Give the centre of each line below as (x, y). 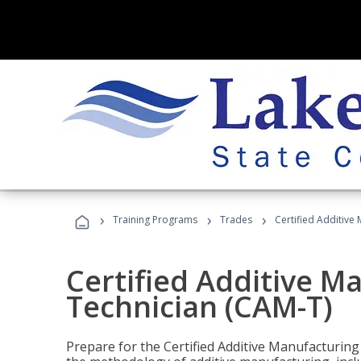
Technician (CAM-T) (199, 307)
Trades (236, 220)
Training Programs (155, 220)
